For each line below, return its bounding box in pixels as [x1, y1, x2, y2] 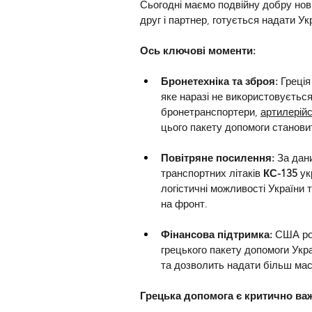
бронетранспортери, [161, 104, 260, 118]
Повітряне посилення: [161, 150, 277, 164]
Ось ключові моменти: [140, 43, 256, 57]
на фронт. [161, 196, 208, 210]
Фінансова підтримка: [161, 227, 275, 241]
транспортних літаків [161, 166, 263, 180]
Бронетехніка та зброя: [161, 74, 281, 88]
